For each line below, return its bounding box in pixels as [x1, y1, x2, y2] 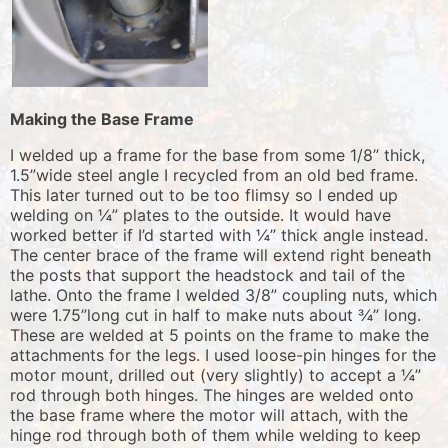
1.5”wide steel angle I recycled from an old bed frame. [10, 164, 418, 185]
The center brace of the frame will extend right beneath [10, 244, 431, 265]
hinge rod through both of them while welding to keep [10, 424, 421, 445]
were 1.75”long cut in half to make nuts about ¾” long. [10, 304, 421, 325]
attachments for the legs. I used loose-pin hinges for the [10, 344, 436, 365]
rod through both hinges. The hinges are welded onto [10, 384, 414, 405]
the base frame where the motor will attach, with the [10, 404, 408, 425]
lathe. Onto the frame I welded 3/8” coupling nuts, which [10, 284, 437, 305]
